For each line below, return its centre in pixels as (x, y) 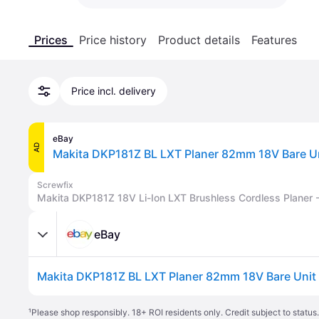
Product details (199, 40)
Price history (113, 40)
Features (274, 40)
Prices (51, 40)
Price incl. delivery (114, 91)
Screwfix (55, 184)
